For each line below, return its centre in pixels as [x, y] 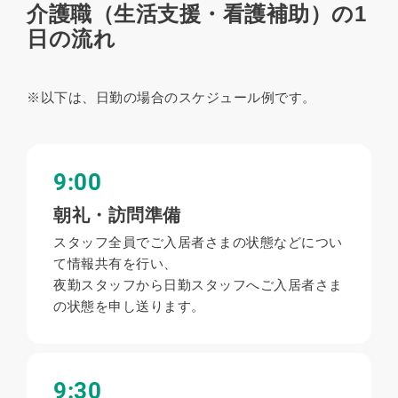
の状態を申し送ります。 [129, 306]
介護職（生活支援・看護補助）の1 [196, 14]
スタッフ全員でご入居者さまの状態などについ [198, 243]
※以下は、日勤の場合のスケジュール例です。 [171, 98]
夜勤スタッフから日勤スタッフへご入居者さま [198, 285]
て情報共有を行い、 [115, 264]
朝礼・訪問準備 [117, 215]
